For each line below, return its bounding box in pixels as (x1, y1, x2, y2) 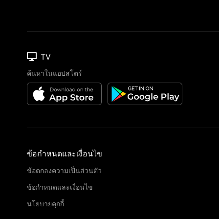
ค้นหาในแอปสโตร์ (27, 69, 82, 77)
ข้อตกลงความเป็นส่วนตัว (27, 166, 102, 175)
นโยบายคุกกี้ (27, 199, 64, 208)
